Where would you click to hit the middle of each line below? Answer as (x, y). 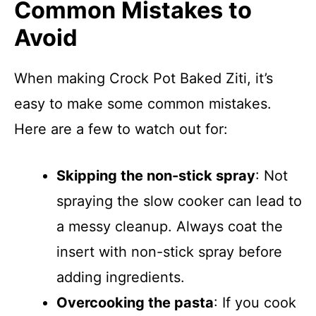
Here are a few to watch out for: (121, 129)
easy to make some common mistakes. (143, 104)
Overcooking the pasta (135, 303)
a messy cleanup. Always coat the (170, 226)
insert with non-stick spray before (169, 252)
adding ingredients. (121, 277)
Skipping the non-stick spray (156, 176)
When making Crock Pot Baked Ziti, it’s (144, 78)
